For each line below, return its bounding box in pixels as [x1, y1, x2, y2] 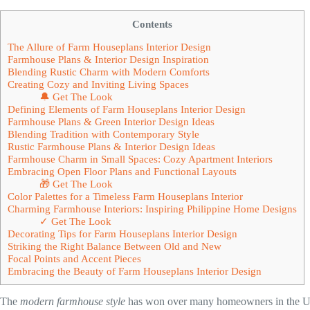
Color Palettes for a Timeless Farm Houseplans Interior [8, 190, 243, 202]
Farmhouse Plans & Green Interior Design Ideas [8, 115, 215, 127]
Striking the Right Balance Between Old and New [8, 239, 221, 252]
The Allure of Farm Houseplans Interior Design [8, 40, 211, 53]
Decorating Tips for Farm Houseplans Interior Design [8, 227, 237, 239]
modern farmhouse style [20, 295, 125, 307]
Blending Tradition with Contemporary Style [8, 127, 199, 140]
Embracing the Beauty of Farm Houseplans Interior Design [8, 264, 262, 277]
